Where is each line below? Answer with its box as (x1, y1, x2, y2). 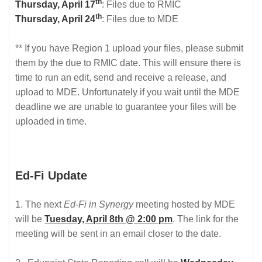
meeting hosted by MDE (136, 199, 235, 209)
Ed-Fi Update (15, 168, 87, 182)
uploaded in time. (15, 116, 87, 126)
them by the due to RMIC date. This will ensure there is (15, 57, 241, 68)
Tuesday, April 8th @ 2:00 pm (44, 213, 173, 224)
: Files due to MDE (102, 13, 178, 24)
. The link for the (173, 213, 239, 224)
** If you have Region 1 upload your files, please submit (15, 43, 243, 53)
